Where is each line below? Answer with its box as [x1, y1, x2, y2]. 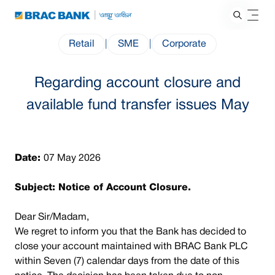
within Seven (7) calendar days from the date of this [15, 257, 239, 266]
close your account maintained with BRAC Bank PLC [15, 242, 248, 251]
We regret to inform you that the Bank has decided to [15, 228, 246, 236]
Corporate [162, 40, 206, 48]
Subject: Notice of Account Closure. [15, 184, 191, 192]
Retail [69, 40, 95, 48]
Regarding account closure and [34, 77, 241, 90]
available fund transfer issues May [26, 99, 249, 112]
